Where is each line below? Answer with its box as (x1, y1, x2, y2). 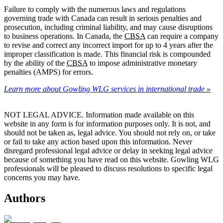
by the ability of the (4, 58, 67, 67)
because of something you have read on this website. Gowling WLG (4, 155, 219, 164)
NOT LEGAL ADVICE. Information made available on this (4, 110, 194, 119)
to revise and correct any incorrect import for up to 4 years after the (4, 40, 213, 49)
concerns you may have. (4, 173, 80, 182)
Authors (4, 192, 45, 205)
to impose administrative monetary (88, 58, 197, 67)
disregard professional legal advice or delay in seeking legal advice (4, 146, 213, 155)
